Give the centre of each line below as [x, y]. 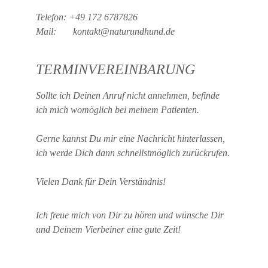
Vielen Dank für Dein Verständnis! [101, 182]
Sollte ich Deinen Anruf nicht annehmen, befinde [129, 95]
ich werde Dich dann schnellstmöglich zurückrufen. [133, 153]
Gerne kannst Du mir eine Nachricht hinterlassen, [132, 138]
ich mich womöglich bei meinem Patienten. [118, 110]
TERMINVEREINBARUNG [115, 69]
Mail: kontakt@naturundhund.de [105, 31]
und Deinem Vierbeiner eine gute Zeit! [108, 229]
